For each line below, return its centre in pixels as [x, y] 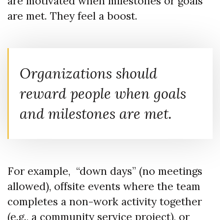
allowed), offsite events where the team [104, 187]
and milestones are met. [96, 114]
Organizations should [88, 74]
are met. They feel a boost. [72, 16]
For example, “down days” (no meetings [105, 171]
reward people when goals [103, 94]
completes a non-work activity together [105, 202]
